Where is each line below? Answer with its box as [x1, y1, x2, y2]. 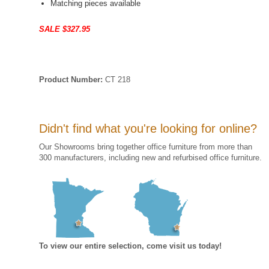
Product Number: [38, 75, 103, 85]
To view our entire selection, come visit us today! [38, 241, 222, 251]
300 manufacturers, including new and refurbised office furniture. [38, 153, 262, 163]
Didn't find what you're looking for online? [38, 122, 257, 136]
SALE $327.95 [38, 25, 90, 34]
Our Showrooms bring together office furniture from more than [38, 142, 252, 152]
